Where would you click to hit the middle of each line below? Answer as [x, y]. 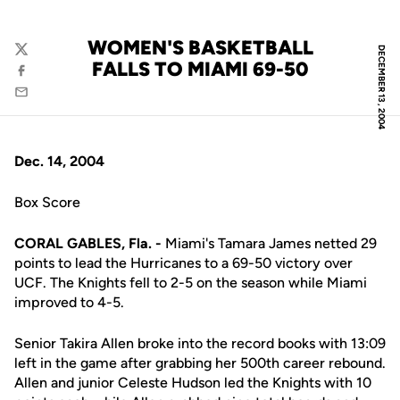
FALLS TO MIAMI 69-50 [200, 69]
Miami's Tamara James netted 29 [269, 243]
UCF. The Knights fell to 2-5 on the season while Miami [191, 283]
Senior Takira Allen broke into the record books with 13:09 [200, 343]
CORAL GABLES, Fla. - [88, 243]
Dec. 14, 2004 [59, 161]
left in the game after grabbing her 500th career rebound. [200, 363]
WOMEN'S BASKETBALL [200, 48]
